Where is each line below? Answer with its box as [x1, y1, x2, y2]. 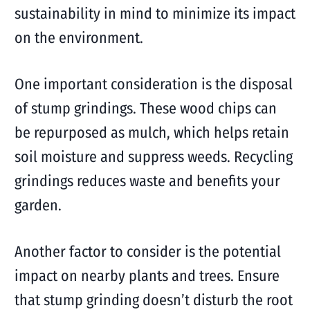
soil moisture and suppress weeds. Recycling [14, 147, 293, 166]
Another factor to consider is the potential [14, 242, 281, 261]
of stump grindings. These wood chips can [14, 99, 277, 118]
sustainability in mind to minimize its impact [14, 4, 295, 23]
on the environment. [14, 28, 143, 47]
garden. [14, 196, 62, 215]
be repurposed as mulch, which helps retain [14, 123, 289, 142]
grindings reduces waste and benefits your [14, 172, 280, 190]
